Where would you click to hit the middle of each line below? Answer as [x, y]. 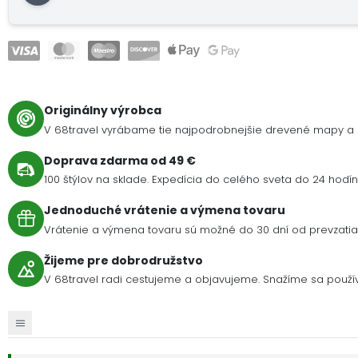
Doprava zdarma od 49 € [120, 160]
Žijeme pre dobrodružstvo [123, 260]
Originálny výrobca [103, 111]
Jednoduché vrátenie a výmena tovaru [165, 211]
